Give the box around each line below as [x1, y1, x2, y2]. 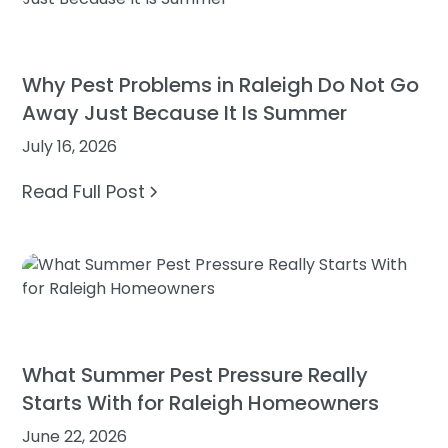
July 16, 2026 [22, 134, 118, 158]
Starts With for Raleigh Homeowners [22, 388, 380, 417]
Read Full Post [22, 178, 146, 204]
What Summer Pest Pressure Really [22, 360, 369, 389]
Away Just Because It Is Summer [22, 98, 348, 127]
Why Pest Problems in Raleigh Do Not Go [22, 70, 420, 99]
